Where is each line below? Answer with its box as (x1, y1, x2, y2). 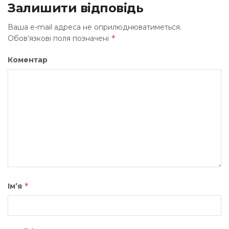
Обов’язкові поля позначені (8, 33, 111, 43)
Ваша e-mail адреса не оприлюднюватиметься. (8, 22, 181, 32)
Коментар (8, 55, 48, 64)
